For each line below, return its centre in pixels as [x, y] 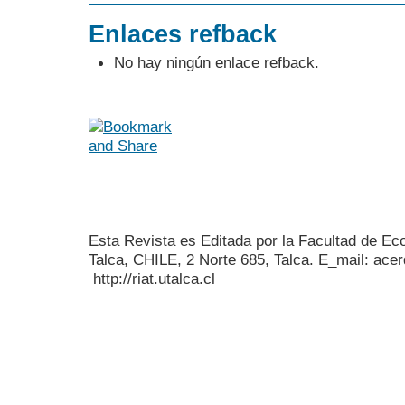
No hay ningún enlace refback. [217, 62]
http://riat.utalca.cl [152, 279]
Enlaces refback [183, 34]
